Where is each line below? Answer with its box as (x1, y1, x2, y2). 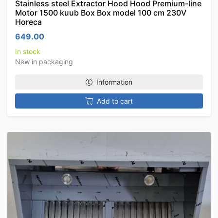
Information (96, 78, 132, 86)
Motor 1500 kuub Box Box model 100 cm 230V (15, 8, 186, 18)
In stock (15, 47, 40, 55)
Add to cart (97, 97, 133, 105)
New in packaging (15, 57, 73, 66)
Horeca (15, 17, 42, 27)
